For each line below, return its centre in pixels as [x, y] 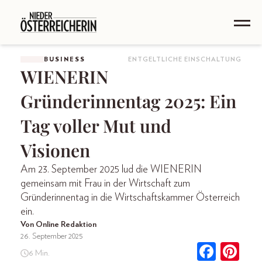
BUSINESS [65, 59]
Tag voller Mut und [96, 126]
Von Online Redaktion [58, 225]
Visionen [55, 150]
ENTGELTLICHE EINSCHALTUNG [185, 59]
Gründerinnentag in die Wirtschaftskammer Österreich [130, 198]
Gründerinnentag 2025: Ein [128, 101]
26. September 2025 [52, 236]
